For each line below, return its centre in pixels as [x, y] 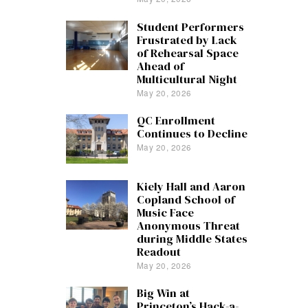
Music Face [165, 212]
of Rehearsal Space [187, 53]
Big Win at [163, 294]
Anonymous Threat [188, 225]
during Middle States [192, 239]
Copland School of [186, 199]
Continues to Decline [192, 134]
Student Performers [190, 27]
